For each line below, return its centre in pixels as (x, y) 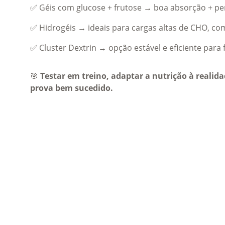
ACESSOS (53, 207)
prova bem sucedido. (72, 88)
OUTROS (153, 207)
